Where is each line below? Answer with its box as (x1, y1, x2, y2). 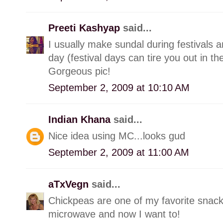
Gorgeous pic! (48, 65, 111, 77)
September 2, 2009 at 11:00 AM (48, 146, 189, 158)
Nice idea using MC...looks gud (48, 130, 185, 141)
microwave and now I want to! (48, 208, 180, 220)
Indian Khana (48, 113, 113, 125)
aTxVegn (48, 178, 92, 190)
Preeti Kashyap (48, 22, 123, 33)
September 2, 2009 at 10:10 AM (48, 82, 190, 93)
